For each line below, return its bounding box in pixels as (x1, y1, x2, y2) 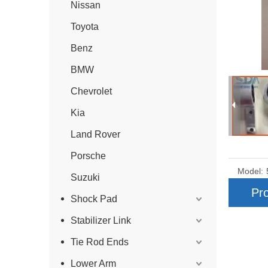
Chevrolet (71, 86, 112, 96)
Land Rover (71, 129, 120, 139)
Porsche (71, 151, 106, 161)
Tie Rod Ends (71, 237, 129, 247)
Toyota (71, 22, 99, 32)
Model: (237, 166, 263, 176)
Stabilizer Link (71, 215, 131, 226)
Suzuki (71, 172, 100, 182)
